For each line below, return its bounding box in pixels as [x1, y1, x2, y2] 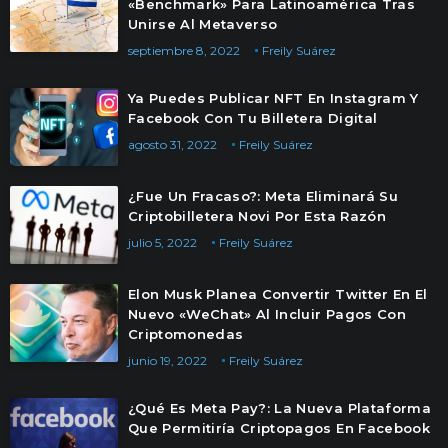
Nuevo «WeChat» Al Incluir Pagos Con [128, 306, 406, 322]
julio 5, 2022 [128, 235, 197, 250]
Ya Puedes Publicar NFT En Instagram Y [128, 90, 419, 106]
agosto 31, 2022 [128, 137, 217, 152]
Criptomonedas [128, 326, 244, 342]
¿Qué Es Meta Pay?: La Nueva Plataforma [128, 400, 431, 416]
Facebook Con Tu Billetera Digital [128, 110, 378, 126]
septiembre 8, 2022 [128, 43, 240, 58]
